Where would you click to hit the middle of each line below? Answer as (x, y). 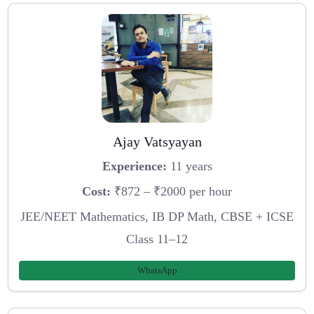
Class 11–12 (157, 239)
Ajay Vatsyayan (157, 141)
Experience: (134, 166)
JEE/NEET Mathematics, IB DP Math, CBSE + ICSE (157, 216)
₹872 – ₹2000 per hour (171, 191)
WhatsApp (157, 271)
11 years (189, 166)
